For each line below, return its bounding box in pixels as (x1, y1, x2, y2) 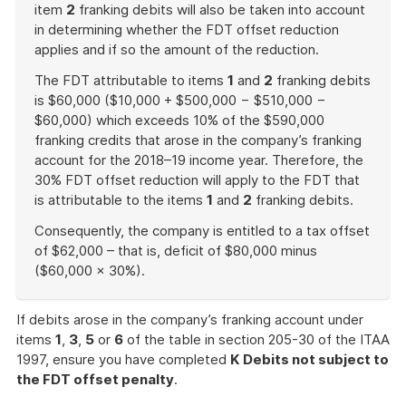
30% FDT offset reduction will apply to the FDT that (34, 171, 360, 188)
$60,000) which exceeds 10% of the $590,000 (34, 111, 324, 129)
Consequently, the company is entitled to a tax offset (34, 222, 370, 239)
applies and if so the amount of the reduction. (34, 41, 319, 58)
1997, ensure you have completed (16, 351, 230, 368)
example (34, 321, 87, 338)
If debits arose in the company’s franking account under (16, 311, 363, 328)
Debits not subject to (243, 351, 389, 368)
